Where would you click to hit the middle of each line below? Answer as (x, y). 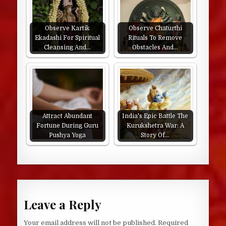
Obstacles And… (155, 47)
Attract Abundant (68, 116)
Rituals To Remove (155, 38)
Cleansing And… (68, 47)
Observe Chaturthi (155, 28)
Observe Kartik (68, 28)
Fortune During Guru (68, 126)
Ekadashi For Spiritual (68, 38)
